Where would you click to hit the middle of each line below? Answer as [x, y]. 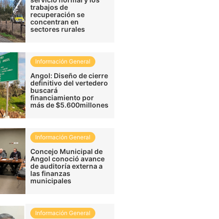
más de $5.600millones [70, 105]
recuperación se [58, 14]
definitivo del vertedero [69, 83]
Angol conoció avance [68, 158]
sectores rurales [58, 29]
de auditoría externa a [67, 166]
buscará [44, 90]
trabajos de [49, 7]
